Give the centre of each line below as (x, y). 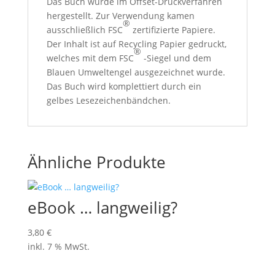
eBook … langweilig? (102, 207)
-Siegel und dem (176, 58)
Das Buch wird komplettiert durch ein (124, 86)
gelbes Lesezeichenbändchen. (108, 100)
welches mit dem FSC (90, 58)
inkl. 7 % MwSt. (58, 246)
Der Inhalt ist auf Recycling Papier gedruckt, (136, 44)
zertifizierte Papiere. (172, 30)
